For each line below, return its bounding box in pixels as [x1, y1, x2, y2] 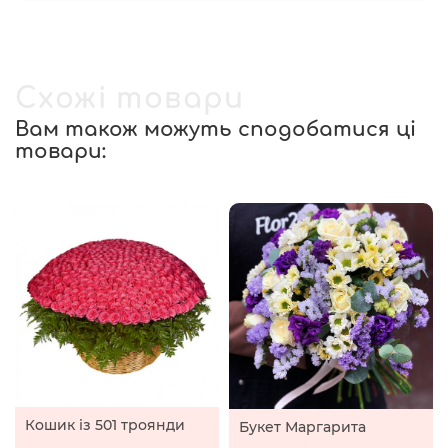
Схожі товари [15, 83, 245, 115]
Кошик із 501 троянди [25, 416, 185, 434]
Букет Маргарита [239, 417, 366, 436]
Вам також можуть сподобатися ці [15, 118, 416, 141]
